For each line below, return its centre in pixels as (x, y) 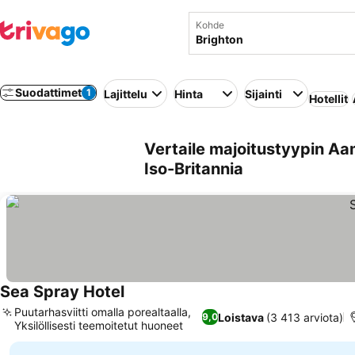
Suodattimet (48, 92)
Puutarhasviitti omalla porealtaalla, (103, 312)
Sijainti (263, 94)
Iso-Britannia (194, 169)
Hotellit (328, 99)
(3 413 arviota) (305, 317)
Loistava (241, 317)
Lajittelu (126, 94)
